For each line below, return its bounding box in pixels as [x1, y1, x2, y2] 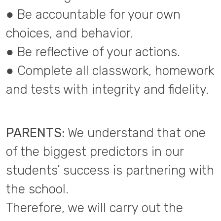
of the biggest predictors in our [6, 144, 184, 159]
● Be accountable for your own [6, 7, 181, 22]
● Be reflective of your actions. [6, 44, 180, 59]
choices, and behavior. [6, 26, 133, 40]
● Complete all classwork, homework [6, 63, 214, 78]
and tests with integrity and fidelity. [6, 82, 209, 97]
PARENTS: [6, 125, 68, 140]
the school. [6, 182, 69, 196]
